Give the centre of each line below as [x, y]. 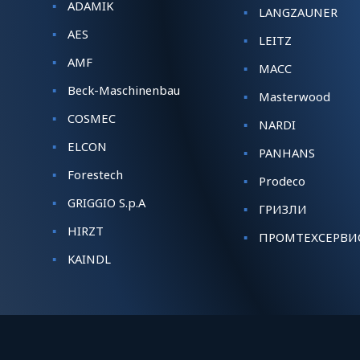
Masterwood [294, 96]
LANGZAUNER [298, 12]
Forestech [95, 174]
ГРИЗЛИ [282, 209]
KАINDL [89, 258]
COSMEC [91, 118]
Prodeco [282, 180]
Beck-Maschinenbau [123, 90]
